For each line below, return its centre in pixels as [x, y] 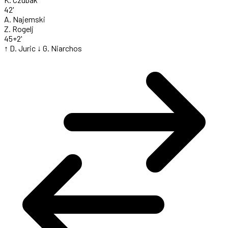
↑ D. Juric [20, 48]
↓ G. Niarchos [60, 48]
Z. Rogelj [19, 29]
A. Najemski [25, 19]
